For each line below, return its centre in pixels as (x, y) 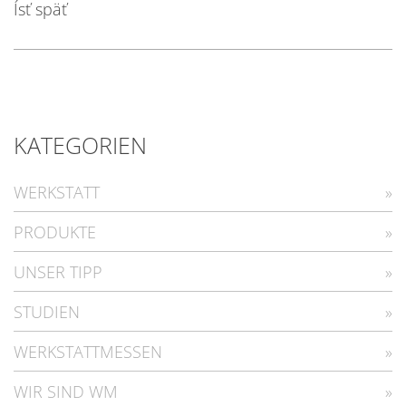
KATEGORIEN (80, 145)
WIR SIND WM (66, 391)
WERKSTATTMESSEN (88, 351)
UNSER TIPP (58, 271)
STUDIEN (47, 311)
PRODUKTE (55, 232)
